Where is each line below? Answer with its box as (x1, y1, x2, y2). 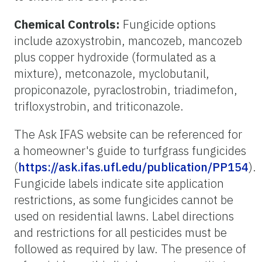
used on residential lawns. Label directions (14, 208, 234, 224)
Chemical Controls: (14, 16, 120, 32)
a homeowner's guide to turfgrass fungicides (14, 142, 246, 158)
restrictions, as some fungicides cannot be (14, 191, 233, 208)
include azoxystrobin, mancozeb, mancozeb (14, 32, 242, 49)
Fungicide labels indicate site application (14, 175, 224, 191)
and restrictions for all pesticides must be (14, 224, 227, 240)
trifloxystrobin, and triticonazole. (14, 98, 184, 114)
